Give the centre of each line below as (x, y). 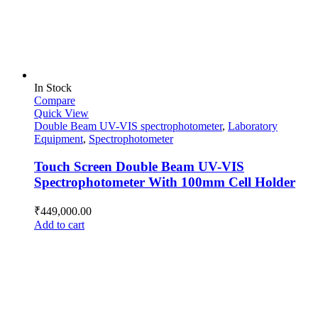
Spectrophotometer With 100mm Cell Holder (165, 182)
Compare (55, 100)
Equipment (59, 138)
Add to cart (59, 225)
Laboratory (253, 126)
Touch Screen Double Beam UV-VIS (139, 166)
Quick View (61, 113)
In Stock (53, 87)
